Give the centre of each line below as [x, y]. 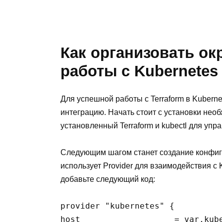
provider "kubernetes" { [117, 206]
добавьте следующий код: [108, 179]
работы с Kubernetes [139, 71]
